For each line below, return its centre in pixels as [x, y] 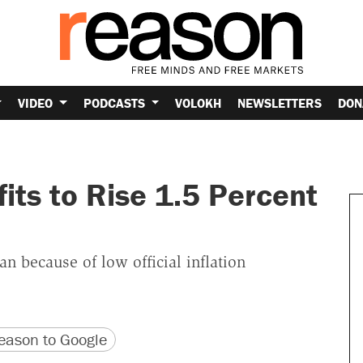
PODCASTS [115, 102]
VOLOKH [199, 102]
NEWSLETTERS [280, 102]
